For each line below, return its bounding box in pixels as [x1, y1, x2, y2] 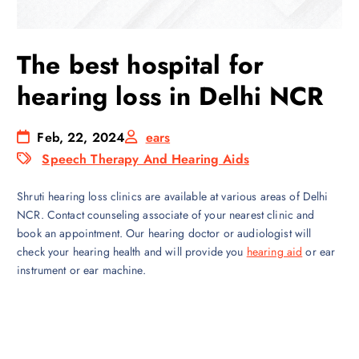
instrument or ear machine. [17, 261, 146, 278]
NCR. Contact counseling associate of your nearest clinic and [17, 206, 315, 223]
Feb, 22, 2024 [33, 127, 126, 147]
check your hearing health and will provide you [17, 243, 247, 260]
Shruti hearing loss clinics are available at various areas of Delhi [17, 188, 329, 204]
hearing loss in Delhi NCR [17, 78, 324, 115]
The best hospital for [17, 46, 264, 84]
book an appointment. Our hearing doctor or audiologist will [17, 224, 312, 241]
